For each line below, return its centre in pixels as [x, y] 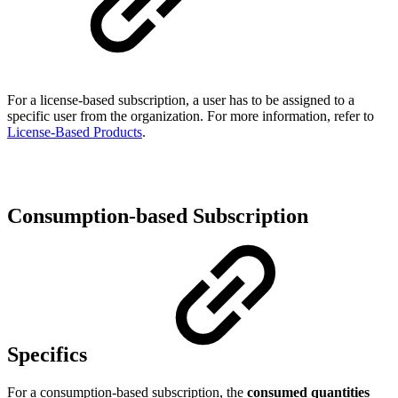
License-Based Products [75, 131]
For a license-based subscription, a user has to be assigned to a [181, 99]
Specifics [50, 354]
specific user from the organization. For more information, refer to [191, 115]
